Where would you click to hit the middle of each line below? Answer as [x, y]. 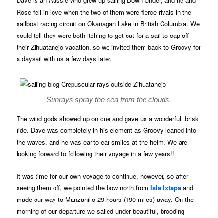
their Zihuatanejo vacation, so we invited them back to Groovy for [109, 47]
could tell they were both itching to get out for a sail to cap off [103, 36]
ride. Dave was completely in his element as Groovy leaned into [107, 130]
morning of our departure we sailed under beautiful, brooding [101, 211]
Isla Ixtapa [166, 187]
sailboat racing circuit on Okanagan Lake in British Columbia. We [108, 24]
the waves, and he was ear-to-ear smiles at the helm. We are [102, 142]
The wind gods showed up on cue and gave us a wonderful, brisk [108, 119]
